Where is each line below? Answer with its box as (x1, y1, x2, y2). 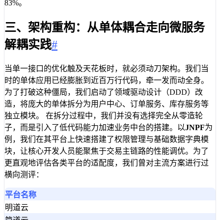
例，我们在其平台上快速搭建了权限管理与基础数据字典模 (4, 135, 209, 143)
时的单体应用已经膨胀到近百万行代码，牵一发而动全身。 (4, 76, 209, 84)
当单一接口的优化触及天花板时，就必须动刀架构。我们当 (4, 64, 209, 73)
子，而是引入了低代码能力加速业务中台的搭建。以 (4, 123, 185, 132)
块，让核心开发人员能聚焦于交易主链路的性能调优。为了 (4, 146, 209, 155)
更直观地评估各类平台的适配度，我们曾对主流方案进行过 (4, 158, 209, 167)
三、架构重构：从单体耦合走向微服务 (4, 21, 205, 34)
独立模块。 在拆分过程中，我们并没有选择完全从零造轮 (4, 111, 203, 120)
